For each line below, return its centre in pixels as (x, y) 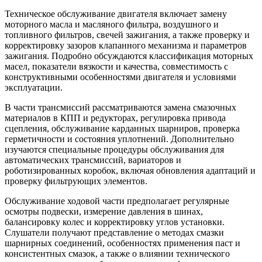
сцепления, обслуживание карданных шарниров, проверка (122, 129)
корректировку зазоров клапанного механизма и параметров (126, 46)
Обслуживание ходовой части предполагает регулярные (117, 201)
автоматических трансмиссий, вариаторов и (93, 160)
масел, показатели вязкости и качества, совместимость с (116, 67)
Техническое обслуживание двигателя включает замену (116, 14)
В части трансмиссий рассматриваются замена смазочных (120, 108)
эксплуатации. (34, 88)
